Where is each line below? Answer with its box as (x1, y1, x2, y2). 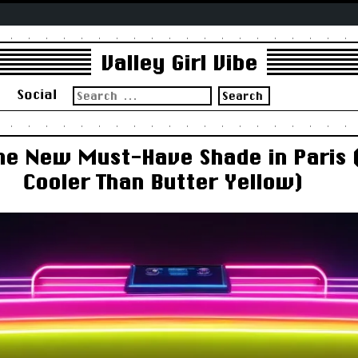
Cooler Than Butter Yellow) (22, 169, 303, 193)
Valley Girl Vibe (101, 51, 257, 75)
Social (16, 86, 57, 101)
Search (71, 85, 110, 98)
